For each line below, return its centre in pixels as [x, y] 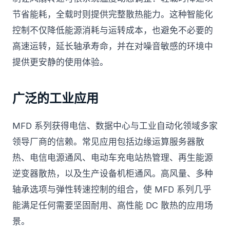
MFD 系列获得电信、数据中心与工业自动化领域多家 [115, 126]
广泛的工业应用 [55, 98]
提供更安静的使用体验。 [60, 62]
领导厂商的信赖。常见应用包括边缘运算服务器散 [108, 142]
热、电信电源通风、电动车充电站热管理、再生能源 [113, 158]
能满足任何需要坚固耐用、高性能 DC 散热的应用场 [113, 205]
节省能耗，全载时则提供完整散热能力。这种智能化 [113, 14]
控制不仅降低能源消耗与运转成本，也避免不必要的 [113, 30]
